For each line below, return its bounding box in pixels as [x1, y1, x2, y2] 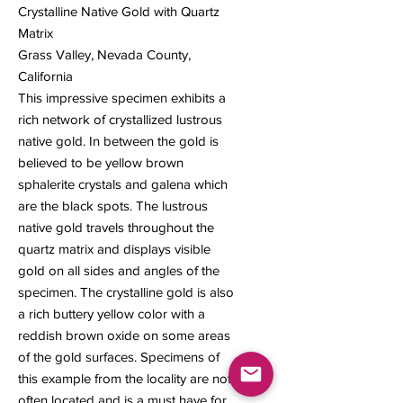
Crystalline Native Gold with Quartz [18, 4, 219, 20]
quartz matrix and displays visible [18, 241, 210, 257]
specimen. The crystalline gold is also [18, 284, 234, 300]
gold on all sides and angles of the [18, 263, 219, 279]
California [18, 68, 73, 85]
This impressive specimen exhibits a [18, 90, 226, 106]
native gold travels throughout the [18, 219, 214, 236]
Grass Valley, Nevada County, [18, 47, 191, 63]
